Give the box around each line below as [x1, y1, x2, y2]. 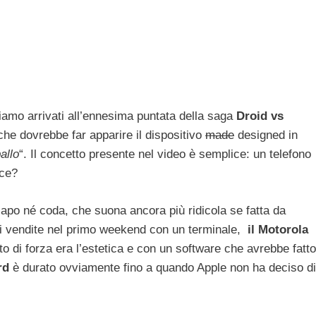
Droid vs [236, 109, 284, 123]
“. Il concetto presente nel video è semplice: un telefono [19, 147, 311, 162]
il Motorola [248, 222, 308, 236]
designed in [234, 128, 298, 142]
